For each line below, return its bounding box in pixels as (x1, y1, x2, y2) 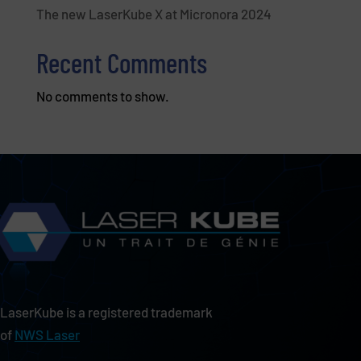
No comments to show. (35, 87, 169, 104)
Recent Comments (35, 45, 207, 79)
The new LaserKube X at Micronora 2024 (35, 5, 272, 22)
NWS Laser (15, 326, 80, 342)
